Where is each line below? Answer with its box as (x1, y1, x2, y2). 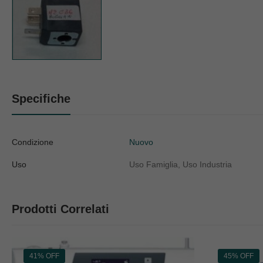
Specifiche (12, 92, 70, 106)
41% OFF (29, 252, 59, 261)
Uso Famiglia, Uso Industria (129, 160, 232, 170)
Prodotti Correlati (12, 203, 109, 216)
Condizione (12, 137, 53, 147)
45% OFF (224, 252, 254, 261)
